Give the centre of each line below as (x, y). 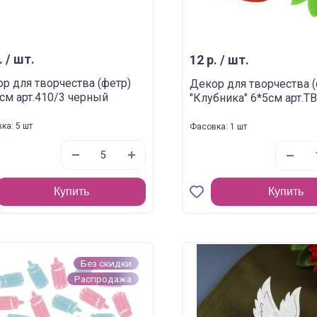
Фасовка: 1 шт (219, 127)
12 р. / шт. (220, 60)
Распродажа (103, 279)
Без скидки (106, 263)
